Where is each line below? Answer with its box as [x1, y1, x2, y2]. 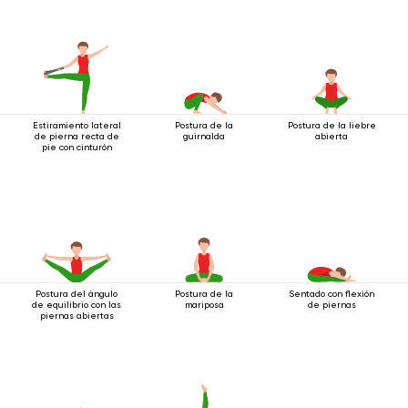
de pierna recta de [34, 131, 119, 141]
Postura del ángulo [36, 289, 117, 299]
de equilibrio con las [32, 300, 121, 310]
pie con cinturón [41, 142, 112, 152]
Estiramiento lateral [32, 120, 121, 130]
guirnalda [183, 131, 225, 141]
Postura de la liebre [287, 120, 376, 130]
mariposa [184, 300, 224, 310]
